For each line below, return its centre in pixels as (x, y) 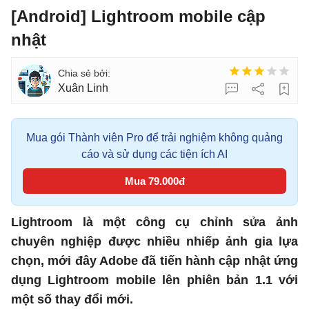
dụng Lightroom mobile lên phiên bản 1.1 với (154, 280)
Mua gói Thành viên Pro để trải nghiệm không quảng (154, 138)
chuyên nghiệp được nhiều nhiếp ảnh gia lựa (154, 241)
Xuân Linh (83, 88)
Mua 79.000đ (154, 181)
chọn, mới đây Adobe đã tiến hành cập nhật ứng (154, 261)
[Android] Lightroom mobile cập (138, 16)
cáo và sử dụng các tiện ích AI (154, 154)
